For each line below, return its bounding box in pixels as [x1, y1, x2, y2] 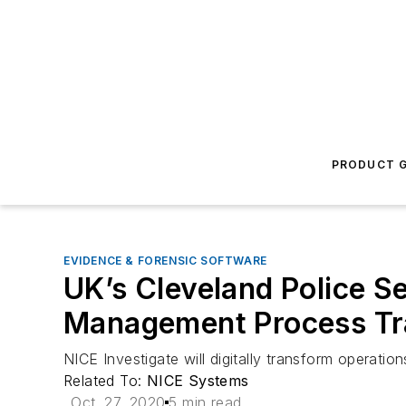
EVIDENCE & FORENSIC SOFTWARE [63, 254, 267, 267]
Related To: [63, 372, 147, 390]
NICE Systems [146, 372, 249, 390]
